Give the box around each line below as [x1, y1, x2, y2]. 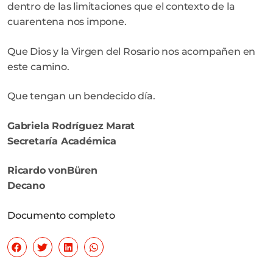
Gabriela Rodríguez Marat [7, 119, 135, 132]
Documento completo [7, 209, 115, 221]
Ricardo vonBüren [7, 165, 97, 177]
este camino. [7, 60, 69, 73]
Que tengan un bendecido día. [7, 90, 155, 102]
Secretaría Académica [7, 135, 116, 147]
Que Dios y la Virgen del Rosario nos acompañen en [7, 45, 256, 57]
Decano [7, 180, 45, 192]
